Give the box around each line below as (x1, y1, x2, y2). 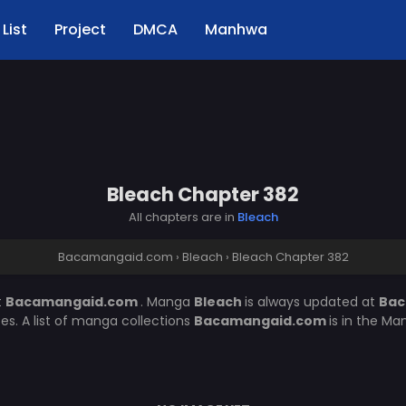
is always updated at (245, 293, 379, 311)
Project (54, 19, 106, 40)
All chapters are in (128, 208, 237, 226)
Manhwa (205, 19, 267, 40)
